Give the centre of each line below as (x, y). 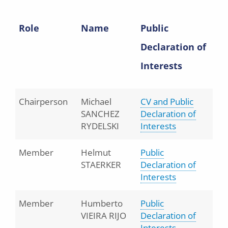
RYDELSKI (100, 126)
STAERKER (101, 165)
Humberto (102, 203)
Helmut (96, 152)
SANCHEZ (100, 114)
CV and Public (167, 102)
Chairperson (43, 102)
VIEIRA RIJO (104, 216)
